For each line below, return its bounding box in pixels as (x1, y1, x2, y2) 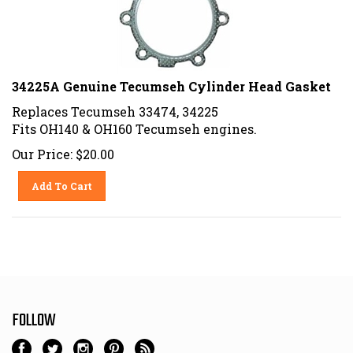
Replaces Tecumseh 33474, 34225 (12, 97, 218, 114)
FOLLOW (12, 301, 56, 329)
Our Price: (12, 139, 72, 157)
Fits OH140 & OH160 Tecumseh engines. (12, 114, 257, 132)
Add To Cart (32, 173, 93, 187)
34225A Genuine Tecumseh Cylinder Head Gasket (12, 72, 331, 89)
